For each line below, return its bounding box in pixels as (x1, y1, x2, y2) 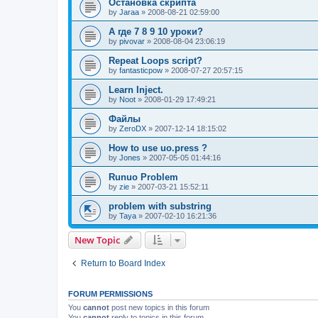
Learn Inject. (109, 84, 163, 96)
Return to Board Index (81, 258, 165, 269)
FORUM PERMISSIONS (68, 290, 153, 299)
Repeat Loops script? (109, 55, 202, 67)
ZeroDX (119, 124, 146, 133)
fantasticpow (119, 66, 163, 75)
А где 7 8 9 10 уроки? (109, 26, 203, 38)
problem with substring (109, 201, 212, 212)
